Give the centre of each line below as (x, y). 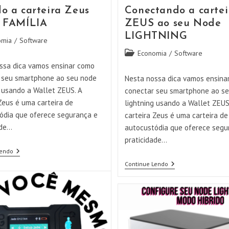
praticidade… (146, 140)
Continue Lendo (146, 164)
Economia (152, 53)
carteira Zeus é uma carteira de (176, 115)
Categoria (139, 52)
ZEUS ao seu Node (173, 23)
